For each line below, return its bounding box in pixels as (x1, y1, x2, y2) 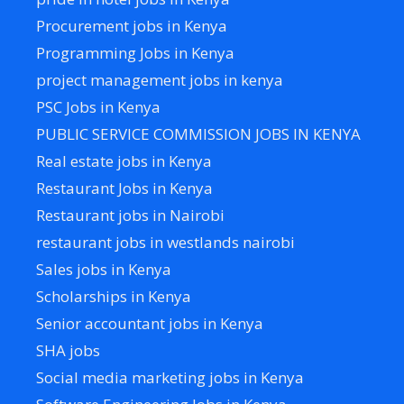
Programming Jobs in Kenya (36, 41, 234, 63)
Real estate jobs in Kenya (36, 150, 212, 171)
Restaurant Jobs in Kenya (36, 177, 213, 198)
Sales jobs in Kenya (36, 258, 171, 280)
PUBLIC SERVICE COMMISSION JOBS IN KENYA (36, 123, 361, 144)
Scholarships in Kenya (36, 285, 191, 307)
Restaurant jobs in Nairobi (36, 204, 225, 225)
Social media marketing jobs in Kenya (36, 366, 304, 388)
